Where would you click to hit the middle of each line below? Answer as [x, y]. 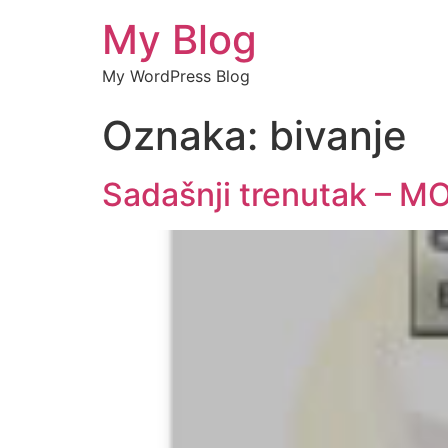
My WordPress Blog [176, 76]
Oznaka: [185, 135]
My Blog [179, 39]
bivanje [338, 135]
